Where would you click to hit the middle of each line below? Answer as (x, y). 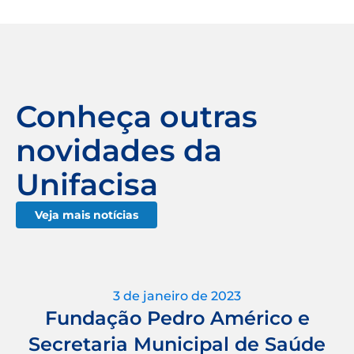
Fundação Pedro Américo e (177, 318)
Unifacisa (87, 184)
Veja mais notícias (87, 215)
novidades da (119, 150)
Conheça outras (137, 116)
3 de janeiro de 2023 (177, 296)
